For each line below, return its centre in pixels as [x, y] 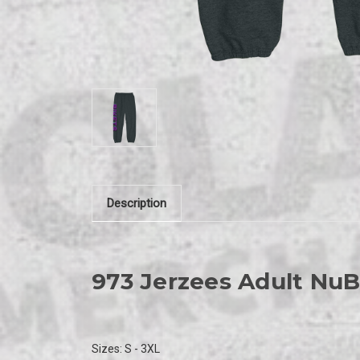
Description [136, 203]
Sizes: [108, 348]
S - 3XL [142, 348]
